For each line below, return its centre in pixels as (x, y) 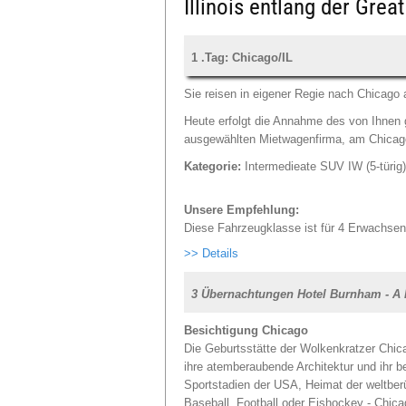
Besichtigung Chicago (246, 331)
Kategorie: (213, 167)
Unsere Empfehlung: (242, 210)
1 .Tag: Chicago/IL (242, 58)
